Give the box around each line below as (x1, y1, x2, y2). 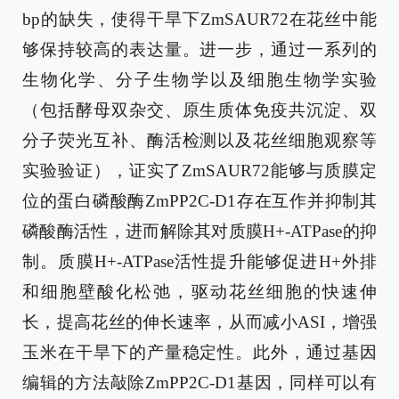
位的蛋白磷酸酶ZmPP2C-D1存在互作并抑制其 (22, 191, 377, 210)
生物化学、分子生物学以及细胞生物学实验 (22, 69, 377, 89)
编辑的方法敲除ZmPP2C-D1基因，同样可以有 (22, 372, 377, 392)
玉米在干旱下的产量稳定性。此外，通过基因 (22, 342, 377, 362)
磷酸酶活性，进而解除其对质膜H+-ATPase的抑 (22, 221, 377, 240)
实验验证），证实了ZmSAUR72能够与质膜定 (22, 160, 377, 180)
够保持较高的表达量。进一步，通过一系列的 (22, 39, 377, 59)
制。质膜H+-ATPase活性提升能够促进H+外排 (22, 251, 377, 271)
